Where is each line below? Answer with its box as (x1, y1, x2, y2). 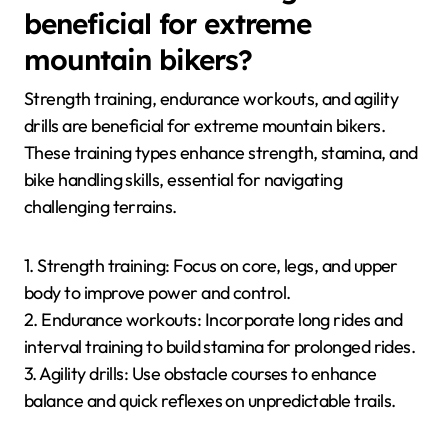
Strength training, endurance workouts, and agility (24, 86, 398, 110)
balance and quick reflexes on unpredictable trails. (24, 388, 396, 412)
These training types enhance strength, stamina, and (24, 140, 418, 164)
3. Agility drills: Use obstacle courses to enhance (24, 361, 376, 385)
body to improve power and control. (24, 280, 291, 304)
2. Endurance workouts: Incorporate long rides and (24, 307, 403, 331)
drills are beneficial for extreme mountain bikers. (24, 113, 385, 137)
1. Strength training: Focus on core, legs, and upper (24, 253, 398, 277)
